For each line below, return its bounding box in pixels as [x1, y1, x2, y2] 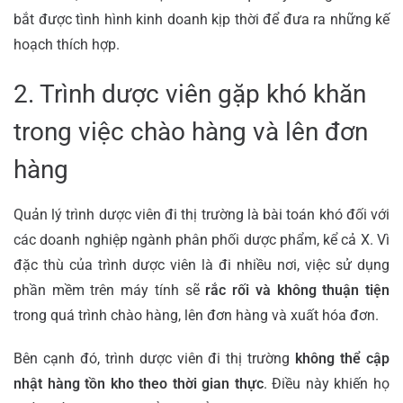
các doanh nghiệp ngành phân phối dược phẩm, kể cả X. [13, 230, 377, 248]
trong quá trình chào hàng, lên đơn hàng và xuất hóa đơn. [13, 306, 379, 324]
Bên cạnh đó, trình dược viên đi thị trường [13, 349, 296, 367]
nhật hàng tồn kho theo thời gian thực [13, 374, 264, 392]
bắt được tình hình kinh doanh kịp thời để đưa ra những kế [13, 10, 390, 28]
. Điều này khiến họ [263, 374, 390, 392]
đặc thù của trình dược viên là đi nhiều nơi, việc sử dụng [13, 255, 390, 273]
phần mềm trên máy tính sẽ [13, 281, 206, 299]
